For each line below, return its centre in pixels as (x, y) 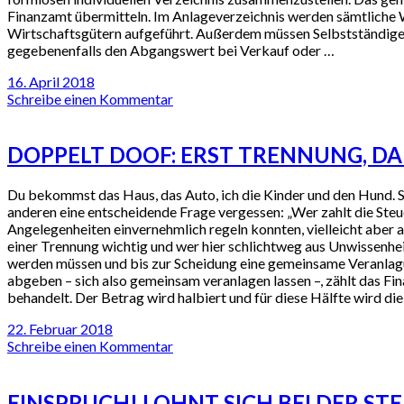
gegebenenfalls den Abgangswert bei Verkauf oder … (171, 50)
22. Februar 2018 (60, 329)
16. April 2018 (51, 81)
